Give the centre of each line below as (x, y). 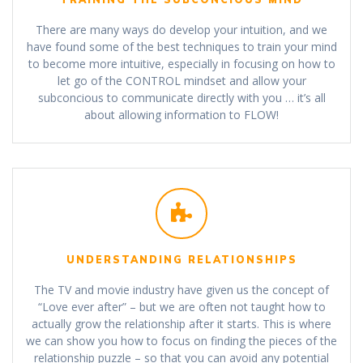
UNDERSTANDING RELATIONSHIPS (181, 260)
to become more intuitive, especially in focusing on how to (181, 63)
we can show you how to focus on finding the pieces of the (181, 341)
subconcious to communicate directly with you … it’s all (181, 97)
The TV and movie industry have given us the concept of (181, 290)
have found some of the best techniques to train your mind (181, 46)
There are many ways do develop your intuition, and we (181, 29)
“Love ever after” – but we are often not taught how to (181, 307)
